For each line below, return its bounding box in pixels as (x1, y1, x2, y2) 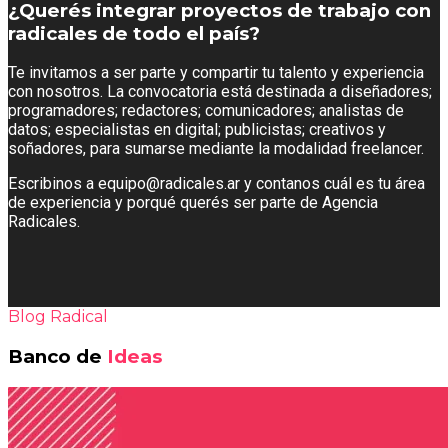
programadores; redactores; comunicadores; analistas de (8, 101, 404, 121)
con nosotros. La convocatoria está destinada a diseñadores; (8, 82, 432, 102)
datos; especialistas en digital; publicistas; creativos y (8, 120, 386, 140)
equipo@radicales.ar (98, 174, 240, 194)
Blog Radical (8, 307, 108, 327)
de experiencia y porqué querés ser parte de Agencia (8, 193, 378, 213)
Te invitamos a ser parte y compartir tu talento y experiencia (8, 63, 424, 83)
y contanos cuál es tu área (240, 174, 425, 194)
